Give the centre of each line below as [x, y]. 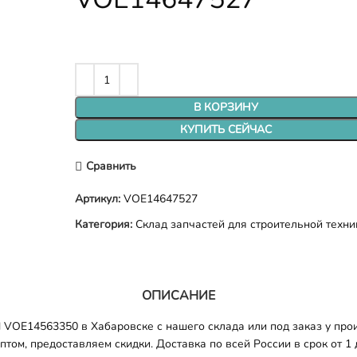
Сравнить [111, 166]
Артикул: [100, 199]
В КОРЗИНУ [226, 107]
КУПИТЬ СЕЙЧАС [226, 129]
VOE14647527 [161, 199]
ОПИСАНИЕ [178, 296]
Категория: [104, 224]
